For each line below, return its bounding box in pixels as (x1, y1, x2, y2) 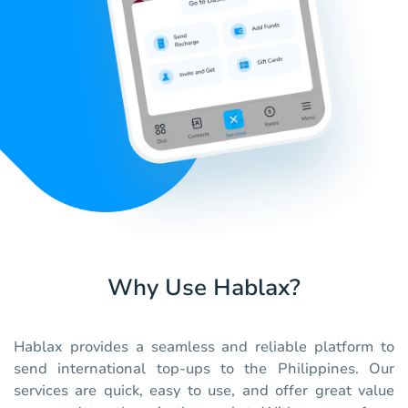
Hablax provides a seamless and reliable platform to (14, 337, 394, 358)
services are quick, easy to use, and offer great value (14, 381, 394, 402)
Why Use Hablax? (107, 272, 301, 304)
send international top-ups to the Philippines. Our (14, 359, 394, 380)
